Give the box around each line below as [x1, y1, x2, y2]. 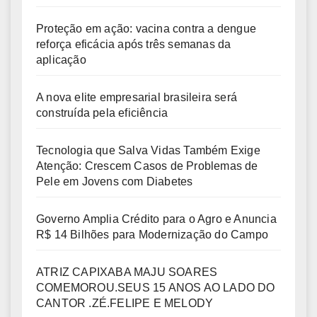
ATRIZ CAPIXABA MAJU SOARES [36, 265, 218, 278]
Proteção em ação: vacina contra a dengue [36, 22, 256, 35]
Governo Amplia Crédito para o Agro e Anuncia [36, 212, 277, 225]
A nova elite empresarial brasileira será [36, 91, 237, 103]
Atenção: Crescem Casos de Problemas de [36, 159, 258, 172]
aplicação [36, 53, 86, 66]
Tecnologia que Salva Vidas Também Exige [36, 144, 260, 156]
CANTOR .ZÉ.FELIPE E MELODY [36, 296, 214, 309]
